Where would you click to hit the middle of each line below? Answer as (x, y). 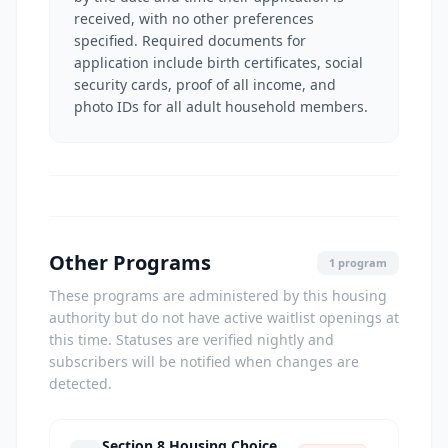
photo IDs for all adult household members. (221, 106)
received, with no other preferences (194, 18)
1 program (358, 262)
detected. (80, 383)
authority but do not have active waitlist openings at (224, 317)
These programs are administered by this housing (218, 295)
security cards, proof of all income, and (205, 84)
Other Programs (130, 262)
